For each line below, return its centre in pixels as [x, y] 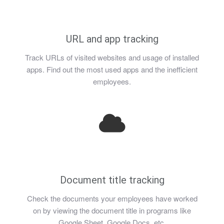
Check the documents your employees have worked [112, 198]
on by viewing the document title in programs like [112, 210]
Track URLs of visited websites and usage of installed [112, 57]
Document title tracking [112, 180]
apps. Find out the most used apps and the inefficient [112, 69]
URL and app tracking [112, 39]
